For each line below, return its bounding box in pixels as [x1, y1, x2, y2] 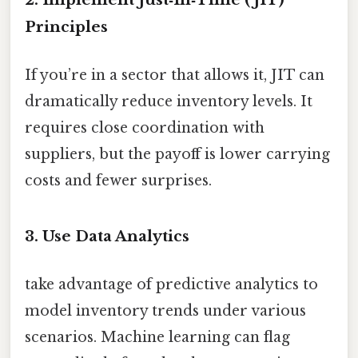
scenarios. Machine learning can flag [25, 328, 290, 346]
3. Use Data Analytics [25, 227, 189, 246]
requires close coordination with [25, 118, 265, 137]
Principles [25, 18, 108, 37]
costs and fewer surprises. [25, 171, 212, 189]
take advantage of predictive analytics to [25, 275, 318, 293]
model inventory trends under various [25, 301, 306, 320]
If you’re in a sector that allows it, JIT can [25, 66, 324, 84]
